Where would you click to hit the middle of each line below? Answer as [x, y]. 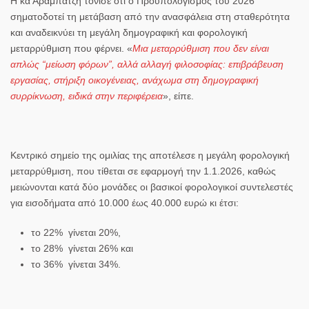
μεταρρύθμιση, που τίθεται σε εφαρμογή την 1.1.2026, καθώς [143, 171]
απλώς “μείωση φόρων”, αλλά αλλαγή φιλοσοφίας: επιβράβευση [147, 64]
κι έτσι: [223, 202]
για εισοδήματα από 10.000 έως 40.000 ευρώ [109, 202]
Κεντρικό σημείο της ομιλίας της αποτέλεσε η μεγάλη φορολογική [150, 155]
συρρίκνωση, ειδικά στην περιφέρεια [87, 96]
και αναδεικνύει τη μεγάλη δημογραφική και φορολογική [129, 32]
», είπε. [178, 96]
